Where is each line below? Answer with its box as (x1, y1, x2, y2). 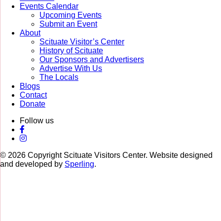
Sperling (65, 160, 94, 169)
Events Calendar (20, 2, 78, 11)
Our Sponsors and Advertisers (39, 55, 144, 64)
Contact (20, 91, 47, 100)
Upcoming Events (39, 11, 102, 20)
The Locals (39, 73, 78, 82)
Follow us (20, 116, 54, 125)
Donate (20, 100, 45, 109)
